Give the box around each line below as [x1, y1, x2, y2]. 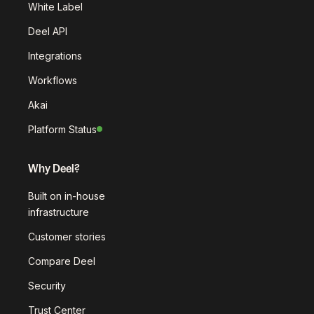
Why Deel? [28, 161, 80, 175]
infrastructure [28, 205, 89, 218]
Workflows [28, 74, 77, 86]
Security [28, 279, 66, 292]
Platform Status [28, 123, 97, 135]
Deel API [28, 25, 67, 37]
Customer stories [28, 230, 106, 243]
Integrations [28, 49, 82, 62]
